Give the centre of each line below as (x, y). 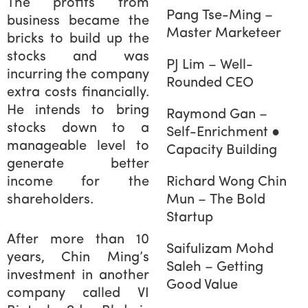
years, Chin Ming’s (78, 257)
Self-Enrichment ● (223, 133)
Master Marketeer (223, 34)
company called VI (78, 293)
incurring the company (78, 75)
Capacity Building (221, 151)
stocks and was (78, 57)
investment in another (78, 275)
